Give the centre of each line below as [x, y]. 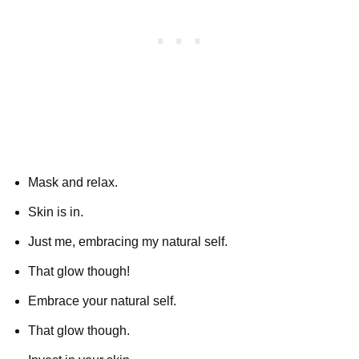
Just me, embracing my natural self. [128, 241]
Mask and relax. [73, 182]
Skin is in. [56, 212]
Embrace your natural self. [102, 301]
